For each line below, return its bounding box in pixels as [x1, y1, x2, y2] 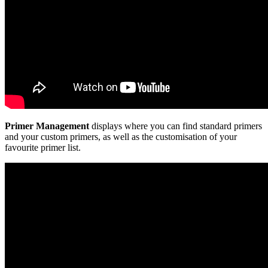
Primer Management [5, 120, 89, 131]
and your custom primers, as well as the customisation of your [5, 131, 237, 142]
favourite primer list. [5, 142, 81, 153]
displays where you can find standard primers [89, 120, 262, 131]
